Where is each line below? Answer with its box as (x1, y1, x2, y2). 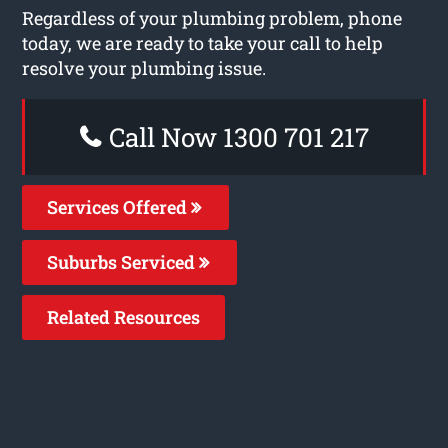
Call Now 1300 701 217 (102, 119, 369, 154)
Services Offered (47, 194, 192, 219)
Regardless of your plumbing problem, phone (22, 5, 403, 30)
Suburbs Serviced (47, 249, 200, 274)
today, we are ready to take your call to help (22, 30, 384, 55)
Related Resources (47, 304, 201, 329)
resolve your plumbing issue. (22, 55, 267, 80)
